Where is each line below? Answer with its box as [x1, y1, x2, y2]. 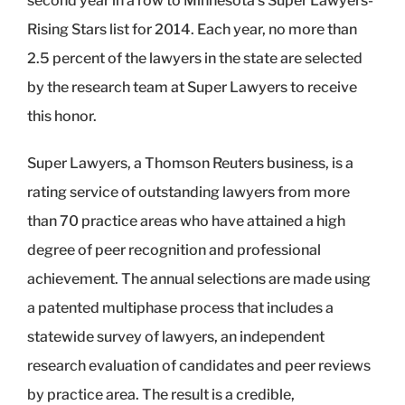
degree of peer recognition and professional [27, 240, 321, 259]
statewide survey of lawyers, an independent [27, 327, 325, 345]
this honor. [27, 107, 97, 125]
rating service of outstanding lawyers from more [27, 183, 350, 201]
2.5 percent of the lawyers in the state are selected [27, 49, 363, 67]
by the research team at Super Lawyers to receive [27, 78, 357, 96]
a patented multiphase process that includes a [27, 298, 334, 316]
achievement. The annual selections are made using [27, 269, 371, 287]
